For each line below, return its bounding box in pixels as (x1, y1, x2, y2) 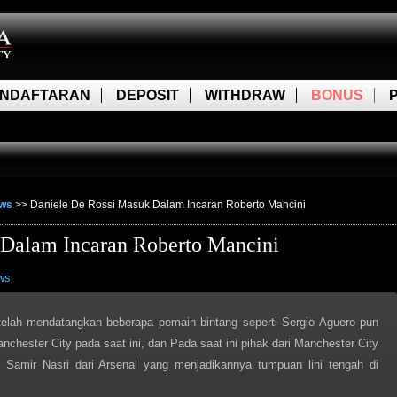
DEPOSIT (116, 88, 179, 103)
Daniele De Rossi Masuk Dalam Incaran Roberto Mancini (30, 198, 306, 211)
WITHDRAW (205, 88, 285, 103)
